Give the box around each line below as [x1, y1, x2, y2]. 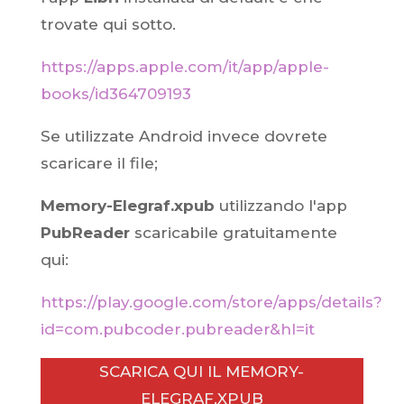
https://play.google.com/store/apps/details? [40, 293, 382, 311]
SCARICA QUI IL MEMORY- [99, 363, 305, 381]
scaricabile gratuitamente [129, 224, 337, 242]
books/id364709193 [40, 85, 191, 103]
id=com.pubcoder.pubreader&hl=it [40, 320, 315, 338]
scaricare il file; [40, 154, 158, 172]
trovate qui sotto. [40, 15, 176, 33]
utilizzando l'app [218, 197, 347, 215]
